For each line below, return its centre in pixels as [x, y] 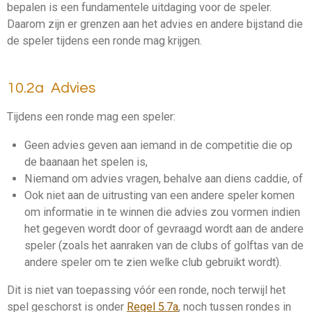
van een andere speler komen [221, 195]
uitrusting [125, 195]
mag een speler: [135, 117]
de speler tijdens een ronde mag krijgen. [104, 41]
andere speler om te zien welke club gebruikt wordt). [153, 262]
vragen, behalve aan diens [188, 178]
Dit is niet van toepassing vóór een [93, 290]
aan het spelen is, [105, 162]
